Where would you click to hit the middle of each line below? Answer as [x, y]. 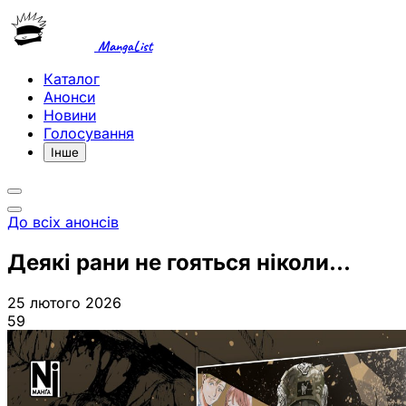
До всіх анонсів [63, 222]
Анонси [69, 97]
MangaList [123, 46]
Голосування [89, 133]
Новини [70, 115]
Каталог [72, 79]
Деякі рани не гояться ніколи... [179, 262]
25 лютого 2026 [64, 302]
